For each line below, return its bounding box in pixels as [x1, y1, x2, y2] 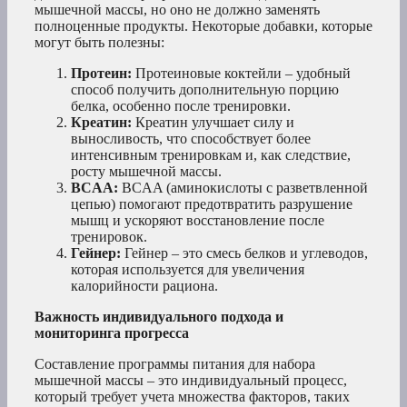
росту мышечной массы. [71, 164, 222, 180]
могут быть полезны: [35, 35, 164, 51]
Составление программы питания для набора [35, 356, 315, 372]
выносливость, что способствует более [71, 131, 311, 147]
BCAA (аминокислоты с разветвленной [118, 180, 368, 196]
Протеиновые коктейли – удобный [132, 65, 351, 82]
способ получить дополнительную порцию [71, 82, 339, 98]
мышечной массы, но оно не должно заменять [35, 2, 320, 18]
